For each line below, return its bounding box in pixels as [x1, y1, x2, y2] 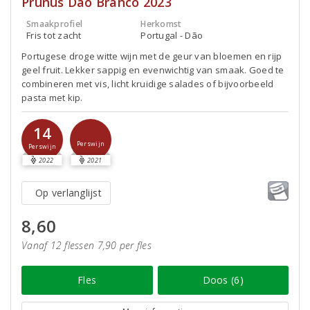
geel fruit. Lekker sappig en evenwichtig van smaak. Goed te [21, 64, 284, 76]
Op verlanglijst [35, 186, 102, 199]
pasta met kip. [21, 91, 83, 104]
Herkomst [140, 18, 182, 30]
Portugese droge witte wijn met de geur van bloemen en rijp [21, 50, 282, 62]
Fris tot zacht [26, 29, 82, 42]
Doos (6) [202, 273, 244, 286]
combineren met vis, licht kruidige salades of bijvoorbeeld [21, 77, 274, 90]
